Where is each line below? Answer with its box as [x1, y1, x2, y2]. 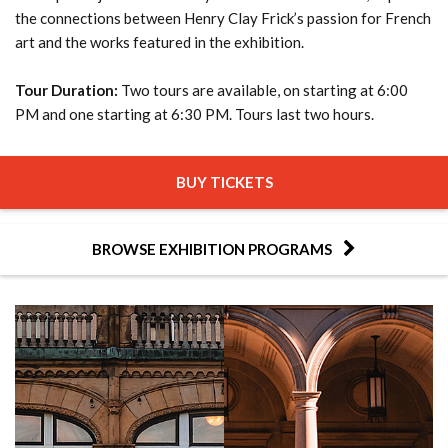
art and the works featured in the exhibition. [15, 32, 307, 51]
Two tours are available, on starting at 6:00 [118, 80, 408, 99]
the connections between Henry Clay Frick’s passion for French [15, 8, 431, 27]
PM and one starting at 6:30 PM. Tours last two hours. [15, 104, 374, 123]
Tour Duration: [15, 80, 118, 99]
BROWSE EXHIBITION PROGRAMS [92, 239, 333, 258]
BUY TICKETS [175, 172, 273, 191]
